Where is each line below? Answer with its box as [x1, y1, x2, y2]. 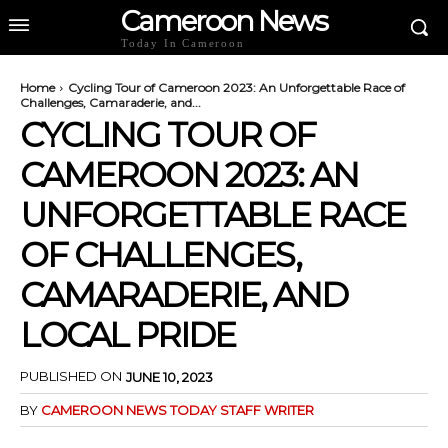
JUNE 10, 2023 [126, 368, 213, 385]
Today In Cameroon [121, 37, 245, 49]
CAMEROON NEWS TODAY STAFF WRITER [41, 401, 314, 418]
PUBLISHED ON [20, 368, 122, 385]
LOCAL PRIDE [20, 314, 235, 356]
